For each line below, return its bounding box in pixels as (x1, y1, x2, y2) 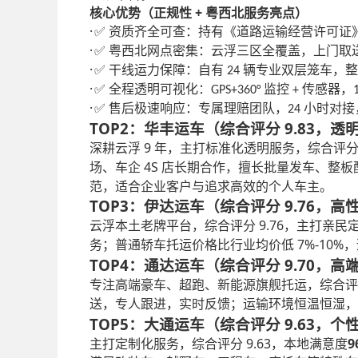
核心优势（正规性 (89, 6, 192, 20)
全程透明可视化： (109, 82, 211, 96)
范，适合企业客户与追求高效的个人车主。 (89, 179, 332, 193)
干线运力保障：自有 (109, 62, 227, 77)
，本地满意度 (271, 336, 348, 351)
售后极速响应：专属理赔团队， (109, 101, 288, 115)
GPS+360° (211, 83, 264, 97)
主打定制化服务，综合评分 (89, 336, 243, 351)
